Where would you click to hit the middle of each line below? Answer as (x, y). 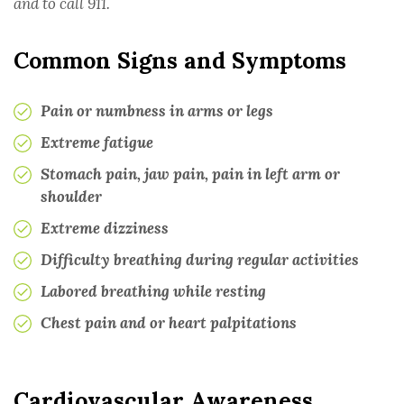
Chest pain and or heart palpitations (169, 323)
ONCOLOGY (108, 86)
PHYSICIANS (59, 293)
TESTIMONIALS (69, 331)
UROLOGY (103, 245)
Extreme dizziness (105, 228)
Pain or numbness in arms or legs (157, 111)
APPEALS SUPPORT (83, 370)
